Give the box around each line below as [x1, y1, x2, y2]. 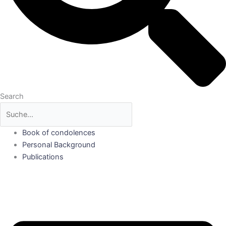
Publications [22, 152, 64, 161]
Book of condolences [22, 128, 95, 137]
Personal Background [22, 140, 95, 149]
